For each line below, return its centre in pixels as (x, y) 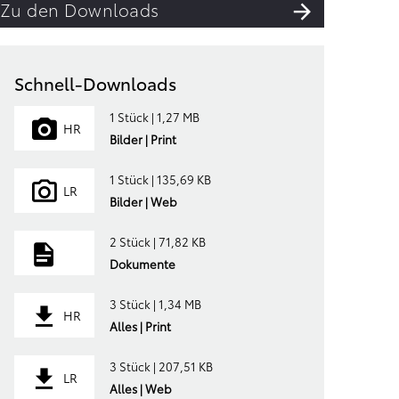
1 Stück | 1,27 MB (154, 117)
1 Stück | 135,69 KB (160, 179)
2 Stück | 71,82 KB (157, 241)
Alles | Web (140, 388)
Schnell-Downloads (96, 82)
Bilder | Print (142, 139)
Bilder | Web (143, 201)
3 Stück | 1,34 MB (155, 304)
